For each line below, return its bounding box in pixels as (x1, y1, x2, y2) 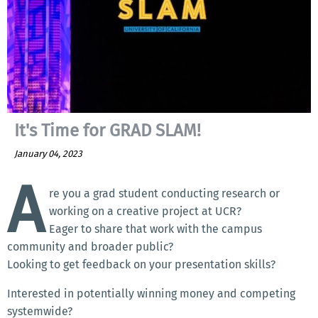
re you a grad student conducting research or (49, 187, 280, 201)
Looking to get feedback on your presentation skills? (7, 258, 275, 272)
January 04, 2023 (14, 148, 82, 160)
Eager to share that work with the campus (49, 222, 262, 236)
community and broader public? (7, 240, 173, 254)
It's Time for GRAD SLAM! (14, 121, 201, 141)
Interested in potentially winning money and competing (7, 287, 295, 301)
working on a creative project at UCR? (49, 204, 241, 219)
